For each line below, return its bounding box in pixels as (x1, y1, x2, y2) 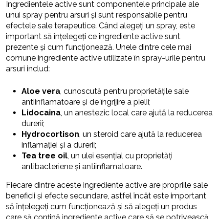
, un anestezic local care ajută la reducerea (61, 108, 213, 118)
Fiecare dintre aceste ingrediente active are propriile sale (6, 180, 208, 190)
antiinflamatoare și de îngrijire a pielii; (22, 97, 151, 107)
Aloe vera (22, 87, 60, 96)
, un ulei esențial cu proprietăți (67, 151, 173, 161)
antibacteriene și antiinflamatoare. (22, 162, 142, 172)
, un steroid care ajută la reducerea (79, 130, 202, 139)
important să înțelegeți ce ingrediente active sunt (6, 32, 180, 42)
